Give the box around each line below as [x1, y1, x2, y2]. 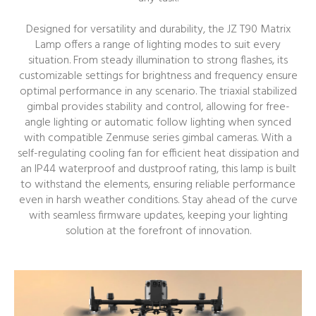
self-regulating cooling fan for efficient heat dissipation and [17, 145, 299, 163]
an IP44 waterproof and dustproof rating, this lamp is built [20, 160, 296, 178]
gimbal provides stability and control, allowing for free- [26, 98, 290, 116]
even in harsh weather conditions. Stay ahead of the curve [18, 191, 298, 209]
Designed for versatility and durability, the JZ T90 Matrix [25, 20, 291, 39]
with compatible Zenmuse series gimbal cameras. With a [24, 129, 292, 147]
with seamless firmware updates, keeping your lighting [28, 207, 288, 225]
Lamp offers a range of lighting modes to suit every [35, 36, 281, 54]
